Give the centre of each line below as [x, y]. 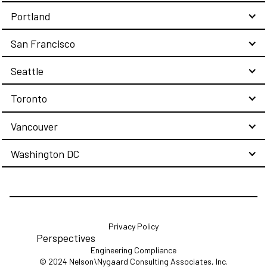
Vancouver [34, 126]
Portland [30, 16]
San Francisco [43, 44]
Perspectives [66, 238]
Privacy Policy [133, 226]
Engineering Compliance [133, 250]
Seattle [27, 71]
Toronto [29, 99]
